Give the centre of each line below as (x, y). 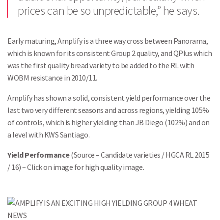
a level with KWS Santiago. (48, 135)
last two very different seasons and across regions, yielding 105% (108, 110)
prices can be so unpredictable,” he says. (109, 11)
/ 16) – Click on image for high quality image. (76, 167)
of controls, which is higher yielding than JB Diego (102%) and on (109, 122)
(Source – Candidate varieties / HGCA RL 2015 (139, 155)
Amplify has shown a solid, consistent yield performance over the (109, 98)
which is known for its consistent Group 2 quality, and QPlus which (110, 53)
